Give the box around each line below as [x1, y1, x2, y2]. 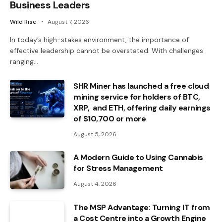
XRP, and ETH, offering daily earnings [73, 103, 211, 113]
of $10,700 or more [73, 113, 146, 124]
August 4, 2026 [73, 180, 116, 188]
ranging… [10, 57, 38, 66]
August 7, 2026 [48, 18, 89, 26]
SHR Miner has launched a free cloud [73, 81, 209, 92]
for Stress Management [73, 163, 163, 174]
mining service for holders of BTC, [73, 92, 200, 103]
